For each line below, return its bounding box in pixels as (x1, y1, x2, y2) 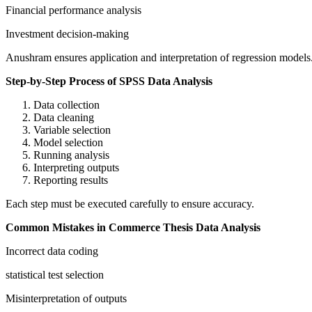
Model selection (33, 136, 103, 149)
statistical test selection (6, 269, 104, 281)
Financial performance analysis (6, 4, 141, 17)
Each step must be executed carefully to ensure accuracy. (6, 198, 254, 210)
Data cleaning (33, 111, 94, 124)
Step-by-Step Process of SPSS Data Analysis (6, 75, 212, 88)
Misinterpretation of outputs (6, 292, 127, 305)
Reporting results (33, 174, 108, 187)
